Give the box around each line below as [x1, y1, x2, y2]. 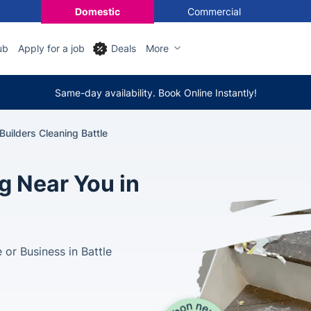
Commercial [187, 5, 241, 17]
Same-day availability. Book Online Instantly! [54, 86, 257, 99]
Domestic [74, 5, 120, 17]
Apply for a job [18, 42, 85, 54]
